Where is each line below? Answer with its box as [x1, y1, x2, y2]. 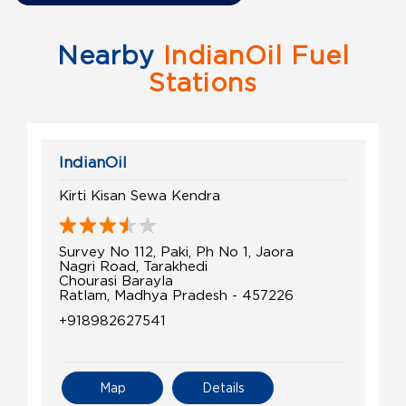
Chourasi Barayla [59, 272, 173, 287]
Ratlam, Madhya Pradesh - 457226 [59, 286, 294, 302]
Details [201, 380, 245, 394]
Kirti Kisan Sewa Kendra [59, 187, 220, 202]
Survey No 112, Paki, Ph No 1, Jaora [59, 243, 294, 258]
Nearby [56, 41, 155, 69]
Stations [149, 68, 257, 96]
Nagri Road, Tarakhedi [59, 257, 208, 273]
